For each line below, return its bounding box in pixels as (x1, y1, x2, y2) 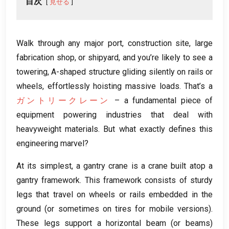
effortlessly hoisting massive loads (47, 81, 179, 91)
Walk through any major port (16, 38, 122, 49)
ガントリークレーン (16, 96, 110, 106)
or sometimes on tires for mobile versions (47, 204, 209, 214)
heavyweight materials (16, 124, 99, 134)
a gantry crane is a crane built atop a (76, 161, 213, 171)
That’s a (184, 81, 213, 91)
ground (16, 204, 41, 214)
